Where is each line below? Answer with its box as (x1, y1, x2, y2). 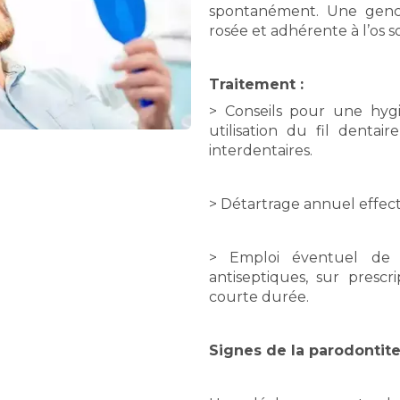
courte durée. (209, 288, 309, 305)
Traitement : (209, 76, 304, 93)
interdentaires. (209, 142, 312, 159)
